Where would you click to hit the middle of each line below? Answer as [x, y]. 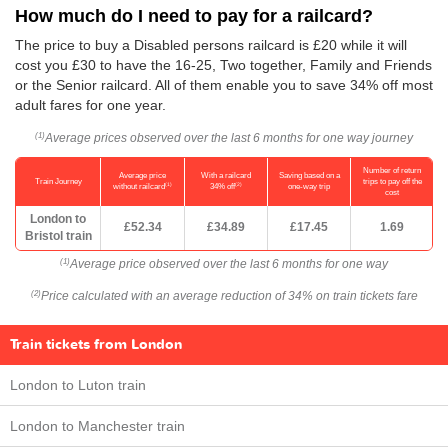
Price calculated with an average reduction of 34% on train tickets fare [229, 296]
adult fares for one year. [90, 105]
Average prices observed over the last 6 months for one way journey [229, 138]
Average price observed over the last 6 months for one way [229, 264]
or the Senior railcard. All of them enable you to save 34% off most [224, 85]
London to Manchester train [97, 426]
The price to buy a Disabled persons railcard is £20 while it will [211, 45]
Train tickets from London [96, 344]
